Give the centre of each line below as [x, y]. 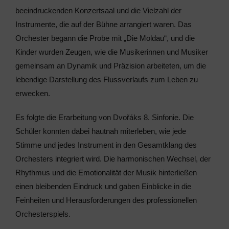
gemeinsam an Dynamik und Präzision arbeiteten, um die [110, 66]
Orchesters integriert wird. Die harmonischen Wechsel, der [113, 159]
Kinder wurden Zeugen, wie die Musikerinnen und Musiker [111, 52]
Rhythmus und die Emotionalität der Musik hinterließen [106, 173]
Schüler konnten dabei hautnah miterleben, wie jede [100, 131]
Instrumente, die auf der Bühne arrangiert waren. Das [103, 24]
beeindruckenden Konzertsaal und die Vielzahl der [98, 10]
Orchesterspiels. [43, 214]
